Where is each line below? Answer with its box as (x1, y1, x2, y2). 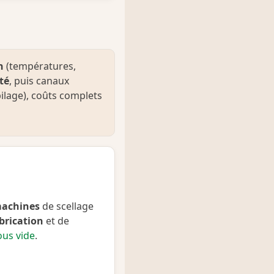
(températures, (4, 59, 76, 73)
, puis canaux (9, 73, 69, 87)
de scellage (40, 199, 94, 213)
